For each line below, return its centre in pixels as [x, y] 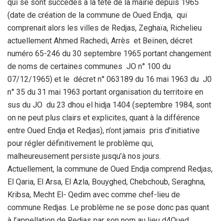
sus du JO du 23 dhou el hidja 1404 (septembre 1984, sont [109, 105]
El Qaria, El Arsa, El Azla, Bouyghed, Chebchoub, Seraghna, [106, 182]
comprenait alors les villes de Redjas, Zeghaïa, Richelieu [105, 28]
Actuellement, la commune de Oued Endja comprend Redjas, [110, 169]
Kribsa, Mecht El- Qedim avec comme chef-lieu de [94, 194]
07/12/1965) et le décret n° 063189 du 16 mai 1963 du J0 [110, 79]
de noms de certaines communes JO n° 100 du [89, 66]
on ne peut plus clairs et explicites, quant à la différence [104, 117]
